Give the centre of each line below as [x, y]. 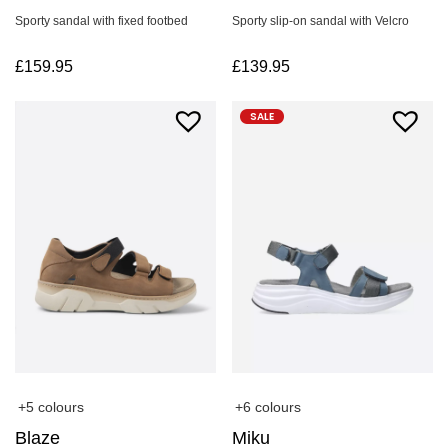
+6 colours [268, 407]
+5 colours [51, 407]
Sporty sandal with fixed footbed [101, 21]
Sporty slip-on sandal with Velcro [321, 21]
